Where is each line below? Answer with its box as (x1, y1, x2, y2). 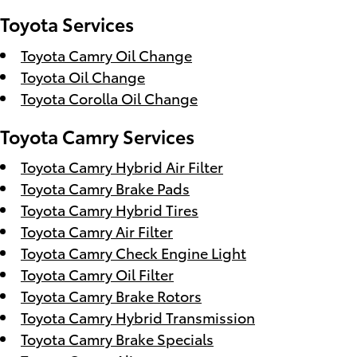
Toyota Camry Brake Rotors (21, 285, 202, 305)
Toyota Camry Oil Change (21, 44, 192, 65)
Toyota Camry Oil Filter (21, 264, 174, 284)
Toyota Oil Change (21, 65, 145, 86)
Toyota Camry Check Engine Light (21, 242, 246, 262)
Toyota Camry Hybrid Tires (21, 199, 198, 219)
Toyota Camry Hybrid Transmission (21, 307, 255, 327)
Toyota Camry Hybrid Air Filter (21, 156, 223, 176)
